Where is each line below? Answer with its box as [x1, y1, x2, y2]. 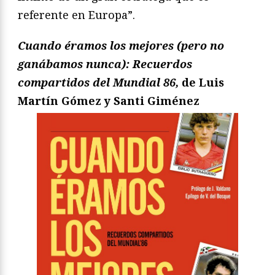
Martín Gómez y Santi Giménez [18, 93, 199, 108]
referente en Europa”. [18, 7, 135, 22]
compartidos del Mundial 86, [18, 74, 179, 90]
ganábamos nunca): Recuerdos [18, 56, 192, 71]
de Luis [179, 74, 224, 90]
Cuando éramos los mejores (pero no [18, 37, 224, 53]
